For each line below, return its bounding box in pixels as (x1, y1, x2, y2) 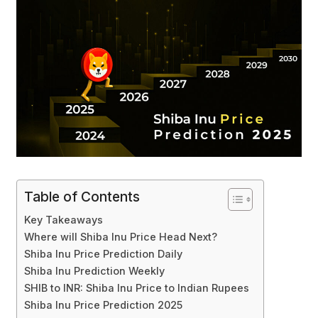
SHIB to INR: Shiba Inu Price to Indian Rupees (24, 282, 249, 295)
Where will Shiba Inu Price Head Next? (24, 231, 217, 243)
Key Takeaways (24, 214, 103, 226)
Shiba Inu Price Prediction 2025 (24, 299, 182, 312)
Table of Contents (24, 188, 140, 206)
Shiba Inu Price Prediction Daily (24, 248, 182, 261)
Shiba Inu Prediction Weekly (24, 265, 165, 278)
